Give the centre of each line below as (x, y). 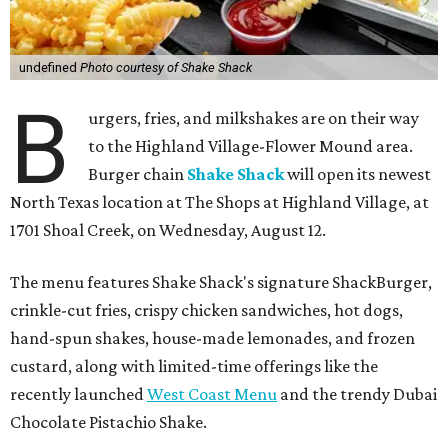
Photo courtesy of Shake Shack (165, 68)
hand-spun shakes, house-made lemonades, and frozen (212, 338)
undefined (49, 68)
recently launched (78, 394)
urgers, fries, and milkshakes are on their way (254, 118)
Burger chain (138, 174)
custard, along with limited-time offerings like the (194, 366)
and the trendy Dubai (357, 394)
